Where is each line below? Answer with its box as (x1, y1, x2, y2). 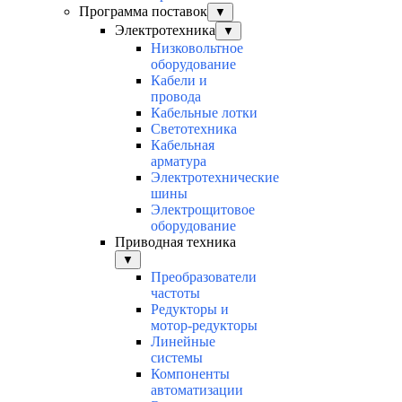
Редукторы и (151, 301, 229, 317)
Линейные (151, 333, 215, 349)
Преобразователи (151, 268, 257, 284)
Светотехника (151, 120, 237, 136)
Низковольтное (151, 39, 243, 56)
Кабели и (151, 72, 207, 88)
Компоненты (151, 365, 230, 381)
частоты (151, 284, 200, 301)
